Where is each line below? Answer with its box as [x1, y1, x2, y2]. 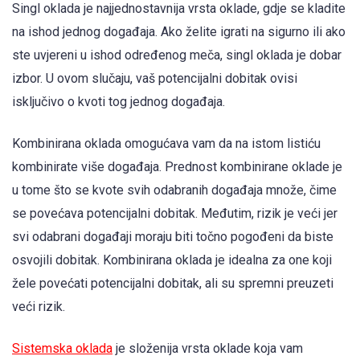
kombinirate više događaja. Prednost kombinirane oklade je [12, 158, 342, 174]
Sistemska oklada [12, 341, 112, 357]
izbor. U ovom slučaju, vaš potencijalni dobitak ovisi [12, 70, 297, 86]
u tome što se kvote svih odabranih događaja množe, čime [12, 182, 337, 198]
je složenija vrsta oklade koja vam [112, 341, 303, 357]
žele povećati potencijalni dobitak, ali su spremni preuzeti [12, 275, 333, 291]
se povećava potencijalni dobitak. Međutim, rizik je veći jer [12, 205, 337, 221]
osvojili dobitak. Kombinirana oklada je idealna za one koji [12, 252, 332, 268]
